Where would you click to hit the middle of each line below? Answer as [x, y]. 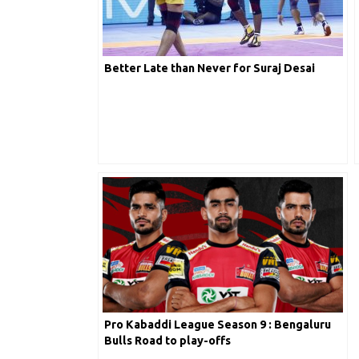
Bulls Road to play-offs [167, 341]
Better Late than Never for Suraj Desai [210, 68]
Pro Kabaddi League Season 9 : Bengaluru [218, 325]
